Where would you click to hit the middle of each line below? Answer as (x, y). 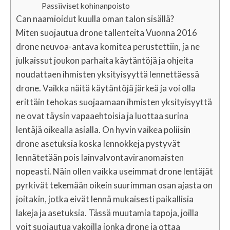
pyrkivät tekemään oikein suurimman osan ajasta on (114, 185)
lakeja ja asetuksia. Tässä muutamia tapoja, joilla (107, 213)
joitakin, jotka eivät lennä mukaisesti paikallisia (105, 199)
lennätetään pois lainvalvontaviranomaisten (100, 157)
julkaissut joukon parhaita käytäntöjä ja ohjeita (105, 60)
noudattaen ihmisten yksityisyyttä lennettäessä (108, 74)
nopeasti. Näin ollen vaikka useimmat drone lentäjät (114, 171)
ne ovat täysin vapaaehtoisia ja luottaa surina (102, 116)
